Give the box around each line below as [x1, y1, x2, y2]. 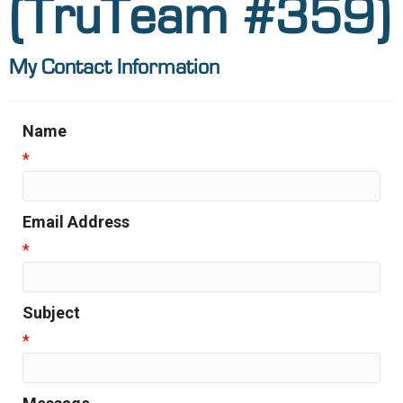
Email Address [22, 211, 130, 231]
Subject [22, 302, 80, 322]
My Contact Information [9, 56, 219, 78]
